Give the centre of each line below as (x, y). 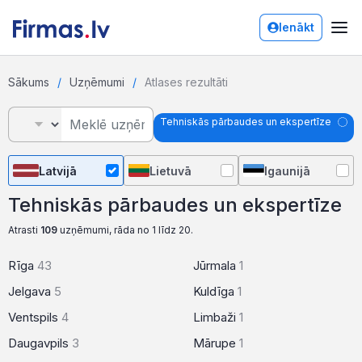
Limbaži (216, 317)
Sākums (29, 82)
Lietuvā (171, 170)
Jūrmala (216, 265)
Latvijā (58, 170)
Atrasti (24, 230)
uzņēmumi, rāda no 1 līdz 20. (125, 230)
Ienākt (297, 27)
